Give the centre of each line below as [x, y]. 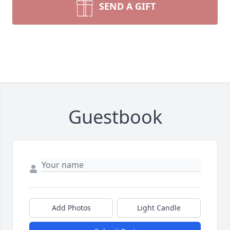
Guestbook [115, 117]
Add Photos [71, 208]
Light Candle [159, 208]
